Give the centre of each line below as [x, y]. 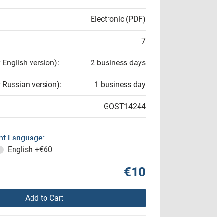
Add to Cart [44, 198]
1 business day [120, 85]
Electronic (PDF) [118, 19]
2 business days [118, 63]
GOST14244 [125, 106]
